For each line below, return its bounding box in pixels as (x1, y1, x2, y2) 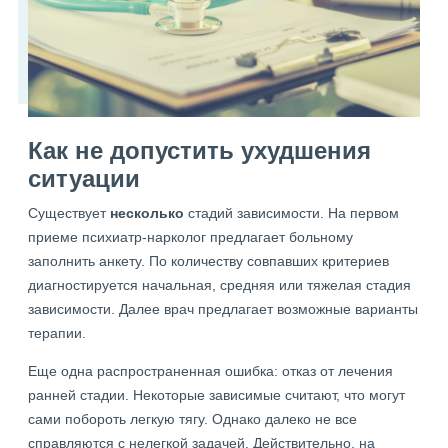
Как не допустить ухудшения (28, 137, 371, 165)
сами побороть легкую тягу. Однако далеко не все (28, 411, 357, 428)
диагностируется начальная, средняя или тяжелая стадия (28, 277, 411, 294)
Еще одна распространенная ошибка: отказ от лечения (28, 363, 393, 380)
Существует (28, 205, 110, 222)
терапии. (28, 325, 86, 342)
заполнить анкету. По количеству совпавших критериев (28, 253, 389, 270)
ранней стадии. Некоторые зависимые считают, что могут (28, 387, 405, 404)
